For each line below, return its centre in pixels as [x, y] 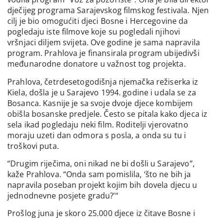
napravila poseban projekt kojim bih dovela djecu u [102, 185]
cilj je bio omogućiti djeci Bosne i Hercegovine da [98, 21]
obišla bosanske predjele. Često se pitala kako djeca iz [108, 114]
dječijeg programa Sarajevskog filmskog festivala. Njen [108, 10]
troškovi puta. [33, 146]
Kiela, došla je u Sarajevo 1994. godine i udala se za [102, 92]
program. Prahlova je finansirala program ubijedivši [103, 53]
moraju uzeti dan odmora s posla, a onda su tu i [97, 135]
